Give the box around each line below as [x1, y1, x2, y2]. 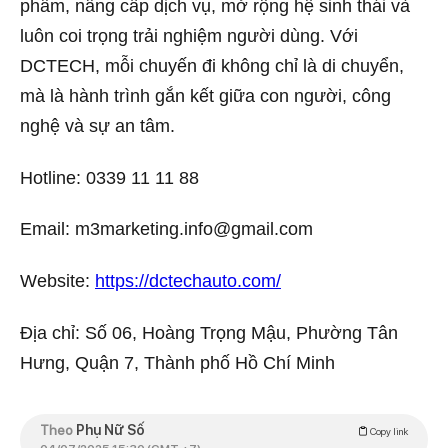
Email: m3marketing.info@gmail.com [20, 219, 313, 240]
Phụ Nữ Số [76, 422, 145, 439]
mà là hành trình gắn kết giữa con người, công [20, 86, 391, 107]
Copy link [368, 425, 408, 438]
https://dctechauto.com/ [95, 270, 281, 291]
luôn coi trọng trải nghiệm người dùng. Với [20, 26, 358, 47]
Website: [20, 270, 95, 291]
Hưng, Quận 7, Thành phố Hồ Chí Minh [20, 352, 335, 373]
